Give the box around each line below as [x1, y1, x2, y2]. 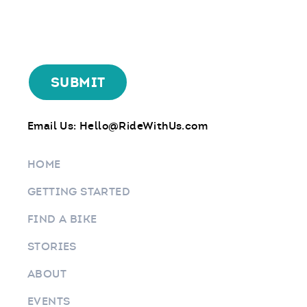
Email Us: [27, 119, 80, 133]
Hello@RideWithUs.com [79, 119, 208, 133]
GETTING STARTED [27, 184, 130, 199]
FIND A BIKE [27, 212, 97, 226]
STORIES [27, 239, 77, 254]
